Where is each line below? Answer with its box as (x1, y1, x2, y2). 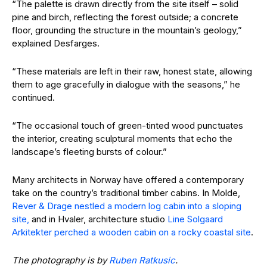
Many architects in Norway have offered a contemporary (12, 173, 244, 185)
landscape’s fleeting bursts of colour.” (12, 145, 167, 157)
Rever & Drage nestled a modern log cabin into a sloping (12, 200, 241, 212)
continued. (12, 91, 55, 103)
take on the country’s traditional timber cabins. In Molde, (12, 187, 240, 198)
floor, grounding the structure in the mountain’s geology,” (12, 24, 242, 36)
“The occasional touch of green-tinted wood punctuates (12, 119, 243, 131)
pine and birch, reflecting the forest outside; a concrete (12, 11, 238, 23)
